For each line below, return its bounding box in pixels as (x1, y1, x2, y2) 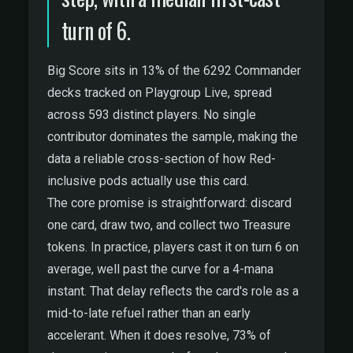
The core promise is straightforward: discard (47, 195, 292, 210)
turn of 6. (61, 14, 131, 46)
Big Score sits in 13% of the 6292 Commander (47, 63, 301, 78)
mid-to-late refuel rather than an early (47, 306, 251, 321)
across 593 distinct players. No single (47, 107, 256, 122)
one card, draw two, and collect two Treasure (47, 217, 291, 232)
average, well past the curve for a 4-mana (47, 262, 273, 277)
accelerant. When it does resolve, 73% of (47, 328, 271, 343)
